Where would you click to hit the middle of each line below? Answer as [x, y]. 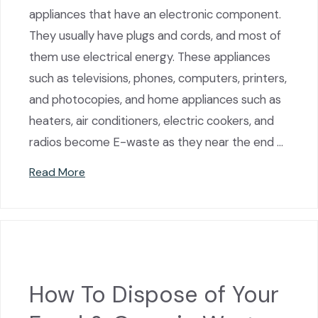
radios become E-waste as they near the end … [156, 142]
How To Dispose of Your [154, 294]
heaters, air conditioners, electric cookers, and [152, 121]
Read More [57, 172]
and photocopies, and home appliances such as [155, 100]
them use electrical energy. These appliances [150, 57]
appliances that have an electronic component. [155, 15]
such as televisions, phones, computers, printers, [158, 78]
